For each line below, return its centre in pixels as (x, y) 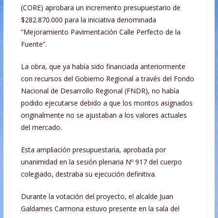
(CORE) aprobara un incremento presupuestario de (100, 8)
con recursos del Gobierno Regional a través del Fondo (107, 79)
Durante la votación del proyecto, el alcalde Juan (97, 197)
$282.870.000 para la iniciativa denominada (88, 20)
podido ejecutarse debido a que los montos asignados (107, 103)
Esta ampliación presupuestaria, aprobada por (93, 150)
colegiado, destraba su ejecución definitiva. (88, 174)
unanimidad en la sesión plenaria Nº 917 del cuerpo (101, 162)
